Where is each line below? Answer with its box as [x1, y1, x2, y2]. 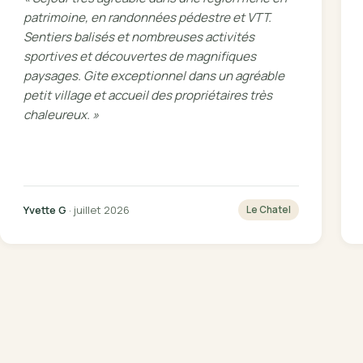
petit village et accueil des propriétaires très [23, 86, 272, 104]
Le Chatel [246, 203, 291, 216]
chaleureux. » [23, 105, 99, 123]
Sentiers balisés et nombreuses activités [23, 28, 254, 45]
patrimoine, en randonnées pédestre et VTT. [23, 8, 271, 26]
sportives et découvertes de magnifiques [23, 47, 256, 65]
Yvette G [23, 202, 66, 217]
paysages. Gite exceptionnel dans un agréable [23, 66, 284, 84]
